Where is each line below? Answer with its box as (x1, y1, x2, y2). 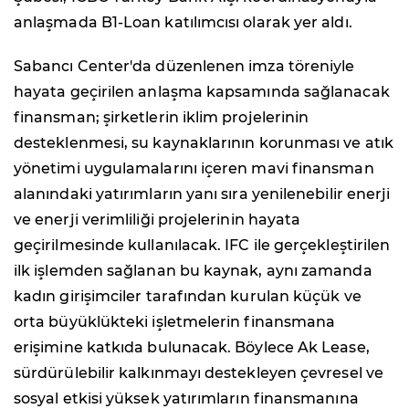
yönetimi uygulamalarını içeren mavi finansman (14, 159, 374, 177)
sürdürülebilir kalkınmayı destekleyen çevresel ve (14, 363, 383, 382)
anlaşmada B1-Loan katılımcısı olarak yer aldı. (14, 13, 352, 31)
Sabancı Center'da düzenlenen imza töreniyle (14, 57, 355, 75)
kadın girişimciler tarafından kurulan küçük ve (14, 287, 362, 305)
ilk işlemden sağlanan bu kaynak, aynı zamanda (14, 261, 372, 279)
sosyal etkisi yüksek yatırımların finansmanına (14, 389, 359, 407)
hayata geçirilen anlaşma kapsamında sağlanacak (14, 82, 390, 100)
